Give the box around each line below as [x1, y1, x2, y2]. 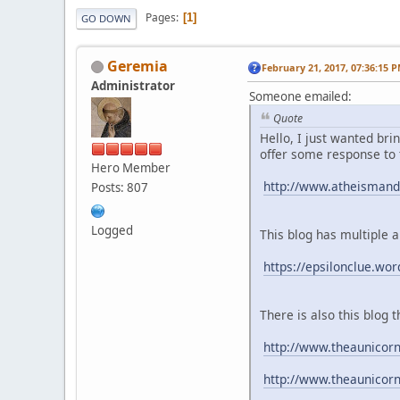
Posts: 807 [91, 179, 148, 196]
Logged [91, 221, 133, 238]
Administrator [91, 77, 175, 94]
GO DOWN [81, 11, 131, 25]
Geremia [107, 55, 168, 76]
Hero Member [91, 159, 171, 176]
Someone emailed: [249, 87, 352, 104]
